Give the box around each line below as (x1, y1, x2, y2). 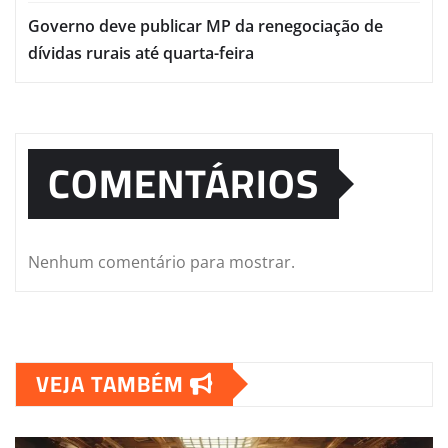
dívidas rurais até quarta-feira (28, 41, 254, 64)
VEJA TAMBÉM (36, 362, 190, 405)
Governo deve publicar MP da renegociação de (28, 14, 383, 37)
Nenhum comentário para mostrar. (28, 250, 295, 273)
